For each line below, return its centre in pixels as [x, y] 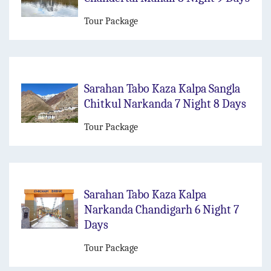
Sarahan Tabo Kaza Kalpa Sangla [162, 89]
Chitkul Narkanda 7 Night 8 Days [165, 104]
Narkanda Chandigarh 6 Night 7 [162, 210]
